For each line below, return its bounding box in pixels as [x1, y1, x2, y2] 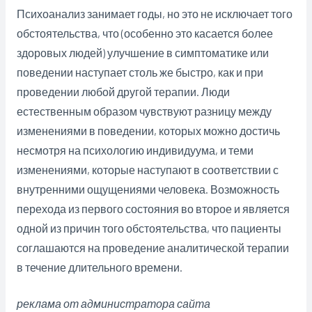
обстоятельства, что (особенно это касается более [16, 26, 273, 40]
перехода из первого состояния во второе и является [16, 201, 290, 215]
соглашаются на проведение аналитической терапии [16, 240, 289, 254]
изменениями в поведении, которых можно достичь [16, 123, 280, 137]
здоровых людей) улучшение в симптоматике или [16, 45, 269, 59]
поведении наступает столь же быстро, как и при [16, 65, 263, 79]
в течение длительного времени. [16, 260, 182, 274]
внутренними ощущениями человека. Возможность [16, 182, 279, 196]
